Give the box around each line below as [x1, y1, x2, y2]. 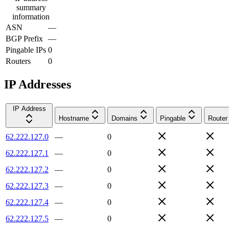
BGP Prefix [6, 34, 43, 43]
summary [16, 3, 46, 12]
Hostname [59, 114, 89, 122]
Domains [111, 114, 138, 122]
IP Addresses [4, 77, 71, 91]
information [12, 12, 50, 21]
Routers [6, 56, 31, 65]
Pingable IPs [6, 45, 46, 54]
